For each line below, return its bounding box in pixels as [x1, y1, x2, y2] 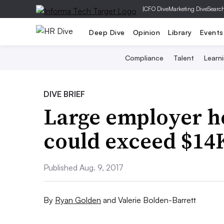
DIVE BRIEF [43, 89, 85, 99]
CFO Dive [144, 5, 168, 12]
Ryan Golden [55, 194, 101, 205]
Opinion [132, 27, 160, 36]
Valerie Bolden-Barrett [118, 194, 196, 205]
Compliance [124, 53, 163, 62]
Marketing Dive [168, 5, 207, 12]
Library [168, 27, 192, 36]
